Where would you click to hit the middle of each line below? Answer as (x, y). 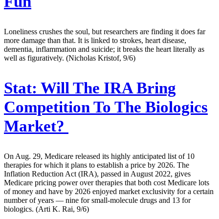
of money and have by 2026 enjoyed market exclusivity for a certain (109, 191)
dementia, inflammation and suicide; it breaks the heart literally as (104, 49)
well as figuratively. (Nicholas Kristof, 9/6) (70, 58)
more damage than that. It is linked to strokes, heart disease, (95, 41)
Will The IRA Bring (107, 88)
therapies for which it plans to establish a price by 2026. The (97, 165)
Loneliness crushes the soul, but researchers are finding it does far (105, 32)
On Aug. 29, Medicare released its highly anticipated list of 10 (99, 156)
